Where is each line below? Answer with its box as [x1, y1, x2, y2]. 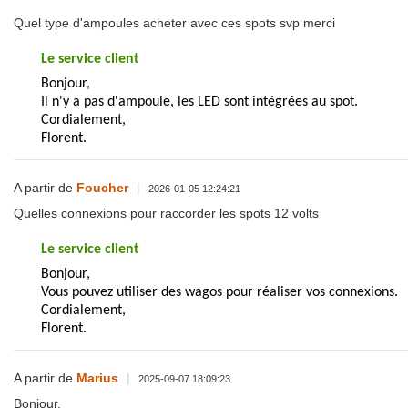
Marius [76, 370, 122, 385]
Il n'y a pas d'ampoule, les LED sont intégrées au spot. [41, 95, 358, 110]
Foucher [76, 180, 128, 196]
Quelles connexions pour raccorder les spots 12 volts [14, 206, 319, 221]
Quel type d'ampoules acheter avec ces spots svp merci [14, 15, 335, 31]
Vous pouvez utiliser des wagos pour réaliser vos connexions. [41, 285, 398, 301]
